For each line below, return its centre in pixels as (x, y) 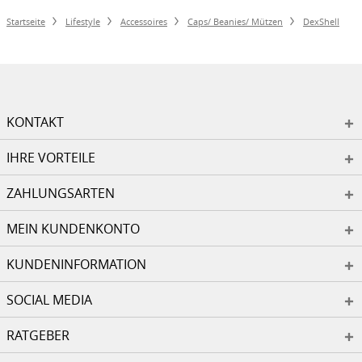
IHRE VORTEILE (51, 158)
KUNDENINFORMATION (76, 264)
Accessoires (144, 21)
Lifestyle (83, 21)
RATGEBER (38, 335)
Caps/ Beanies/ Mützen (235, 21)
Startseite (26, 21)
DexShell (321, 21)
